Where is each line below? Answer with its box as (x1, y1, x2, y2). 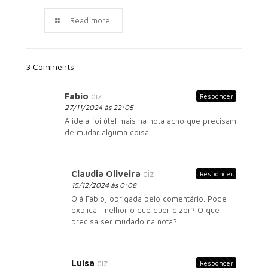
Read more (70, 16, 111, 26)
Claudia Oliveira (71, 169, 141, 179)
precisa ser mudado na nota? (71, 217, 177, 227)
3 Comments (26, 62, 74, 72)
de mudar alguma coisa (65, 127, 149, 138)
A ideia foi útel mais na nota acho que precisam (65, 116, 236, 126)
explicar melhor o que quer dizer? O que (71, 205, 220, 215)
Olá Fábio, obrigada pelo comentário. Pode (71, 194, 227, 204)
